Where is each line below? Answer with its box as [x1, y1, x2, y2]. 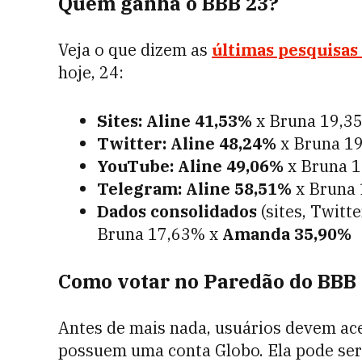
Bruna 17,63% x [97, 223, 218, 245]
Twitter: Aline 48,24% [97, 133, 280, 154]
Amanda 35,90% [218, 223, 351, 245]
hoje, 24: [58, 61, 124, 83]
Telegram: [97, 178, 182, 200]
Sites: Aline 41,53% [97, 110, 252, 132]
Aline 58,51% [186, 178, 292, 200]
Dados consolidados [97, 200, 257, 222]
